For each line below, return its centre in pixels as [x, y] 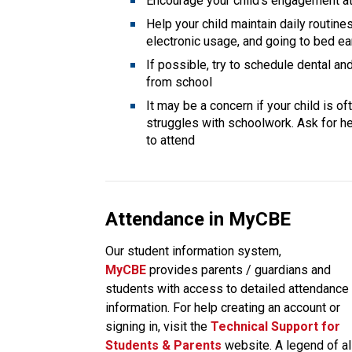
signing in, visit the [157, 326]
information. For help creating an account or [223, 307]
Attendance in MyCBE [198, 219]
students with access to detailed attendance [227, 288]
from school [180, 82]
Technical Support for [276, 326]
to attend [171, 140]
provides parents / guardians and [240, 269]
